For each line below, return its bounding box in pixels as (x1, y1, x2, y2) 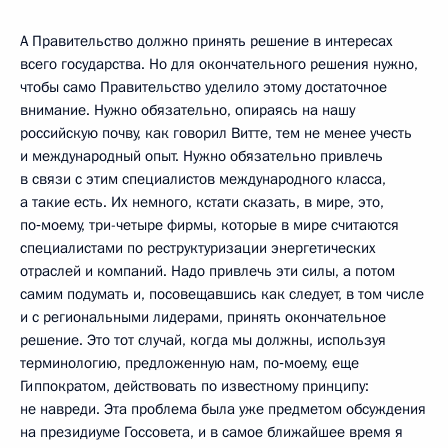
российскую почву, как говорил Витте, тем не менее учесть (20, 122, 412, 143)
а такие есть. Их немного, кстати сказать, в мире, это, (20, 191, 384, 212)
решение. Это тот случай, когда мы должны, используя (20, 329, 386, 350)
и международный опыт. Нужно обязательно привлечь (20, 145, 383, 166)
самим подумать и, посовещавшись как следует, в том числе (20, 283, 424, 304)
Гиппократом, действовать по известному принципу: (20, 375, 369, 396)
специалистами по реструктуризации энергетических (20, 237, 376, 258)
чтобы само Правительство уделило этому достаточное (20, 76, 387, 97)
